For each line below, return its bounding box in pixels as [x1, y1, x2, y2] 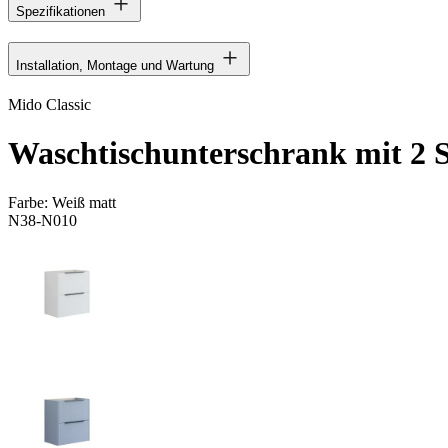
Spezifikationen [16, 3, 105, 19]
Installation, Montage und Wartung [16, 57, 214, 73]
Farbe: [8, 193, 52, 211]
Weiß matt [52, 193, 116, 211]
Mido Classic [8, 95, 91, 113]
